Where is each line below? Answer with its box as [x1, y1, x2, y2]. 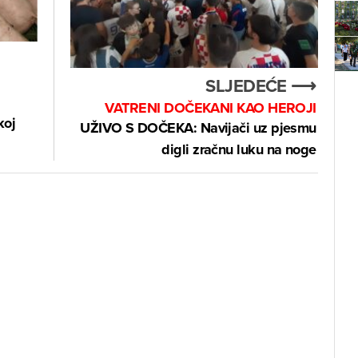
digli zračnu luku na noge [161, 139, 316, 161]
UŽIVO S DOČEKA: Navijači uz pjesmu [80, 117, 316, 139]
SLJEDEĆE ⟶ [205, 73, 316, 99]
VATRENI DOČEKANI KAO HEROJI [105, 97, 316, 119]
